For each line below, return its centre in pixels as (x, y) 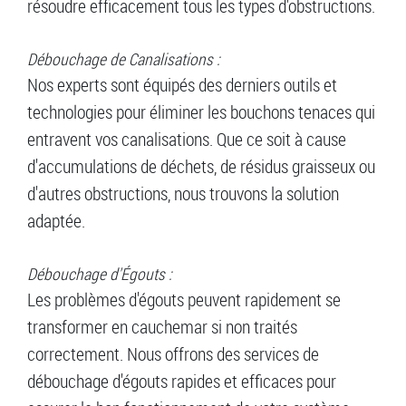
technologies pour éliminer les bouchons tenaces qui (201, 112)
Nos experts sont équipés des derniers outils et (182, 85)
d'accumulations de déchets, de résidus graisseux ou (201, 167)
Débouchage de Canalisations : (124, 59)
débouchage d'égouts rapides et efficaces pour (182, 382)
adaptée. (56, 221)
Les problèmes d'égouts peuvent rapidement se (184, 300)
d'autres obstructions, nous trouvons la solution (183, 194)
